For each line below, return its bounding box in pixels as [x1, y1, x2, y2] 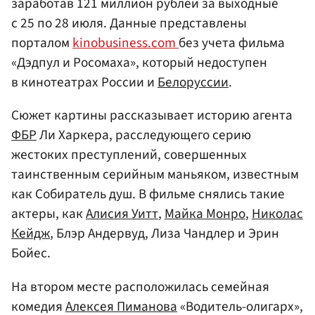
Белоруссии [157, 72, 229, 93]
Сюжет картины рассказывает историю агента [11, 105, 292, 126]
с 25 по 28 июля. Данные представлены [11, 13, 247, 34]
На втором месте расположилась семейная [11, 276, 269, 297]
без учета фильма [179, 33, 285, 53]
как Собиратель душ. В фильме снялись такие [11, 184, 285, 205]
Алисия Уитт [86, 204, 158, 224]
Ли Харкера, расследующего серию [37, 125, 251, 146]
